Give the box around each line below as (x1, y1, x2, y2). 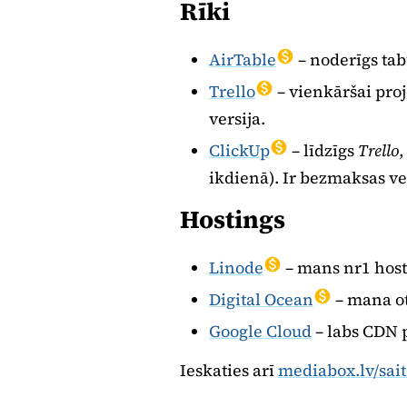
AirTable (209, 48, 276, 71)
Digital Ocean (209, 288, 313, 311)
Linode (209, 256, 263, 279)
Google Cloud (209, 320, 312, 342)
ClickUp (209, 139, 270, 162)
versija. (209, 107, 265, 130)
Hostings (180, 203, 285, 236)
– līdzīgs (288, 139, 358, 162)
